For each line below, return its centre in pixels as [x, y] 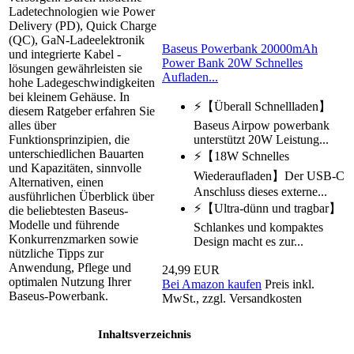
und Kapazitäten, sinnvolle [75, 168]
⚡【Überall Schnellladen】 [262, 107]
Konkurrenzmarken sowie [73, 239]
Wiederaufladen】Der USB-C [269, 176]
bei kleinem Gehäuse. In [69, 97]
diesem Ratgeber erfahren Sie [82, 111]
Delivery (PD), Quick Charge [83, 26]
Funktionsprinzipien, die [69, 140]
